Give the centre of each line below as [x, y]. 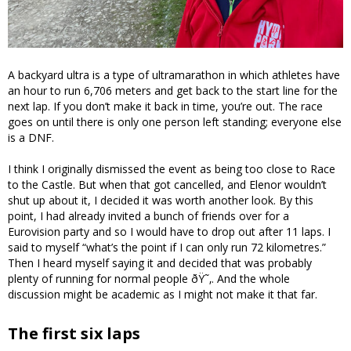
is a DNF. [31, 138]
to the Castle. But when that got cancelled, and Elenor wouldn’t [167, 185]
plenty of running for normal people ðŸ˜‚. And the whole [149, 279]
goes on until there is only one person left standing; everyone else [175, 122]
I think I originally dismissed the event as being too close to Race [172, 169]
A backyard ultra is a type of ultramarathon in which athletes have [174, 75]
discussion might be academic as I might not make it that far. [163, 295]
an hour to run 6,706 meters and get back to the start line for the [173, 91]
